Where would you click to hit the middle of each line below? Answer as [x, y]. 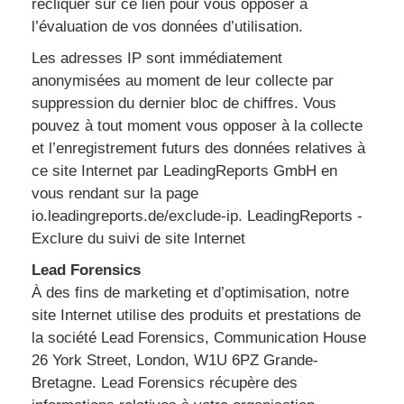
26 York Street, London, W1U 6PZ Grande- [175, 360]
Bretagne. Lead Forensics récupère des [165, 383]
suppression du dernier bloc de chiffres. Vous [184, 103]
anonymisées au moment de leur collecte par [183, 81]
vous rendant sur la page [115, 193]
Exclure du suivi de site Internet [138, 239]
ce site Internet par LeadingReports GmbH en [184, 171]
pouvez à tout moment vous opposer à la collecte [197, 126]
